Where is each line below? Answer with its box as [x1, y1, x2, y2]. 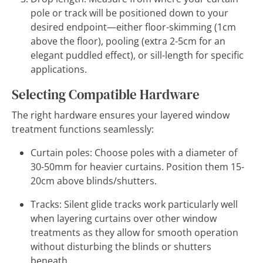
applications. [31, 63, 87, 76]
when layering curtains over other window [31, 212, 217, 225]
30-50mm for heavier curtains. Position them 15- [31, 160, 244, 173]
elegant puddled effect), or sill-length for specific [31, 49, 244, 62]
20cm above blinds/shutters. [31, 174, 157, 187]
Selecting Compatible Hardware [12, 85, 200, 104]
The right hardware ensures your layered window [12, 109, 230, 122]
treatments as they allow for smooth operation [31, 226, 238, 239]
